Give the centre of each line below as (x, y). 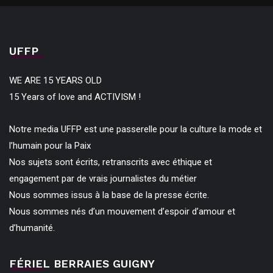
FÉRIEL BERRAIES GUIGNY (82, 263)
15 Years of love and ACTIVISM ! (75, 97)
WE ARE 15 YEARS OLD (55, 80)
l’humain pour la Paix (50, 145)
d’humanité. (32, 228)
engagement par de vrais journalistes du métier (103, 178)
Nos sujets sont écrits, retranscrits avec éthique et (111, 162)
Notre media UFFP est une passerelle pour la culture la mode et (136, 129)
